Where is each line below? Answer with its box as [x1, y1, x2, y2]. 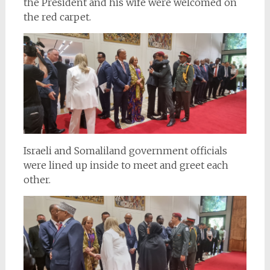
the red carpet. [23, 11, 91, 24]
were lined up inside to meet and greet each [23, 159, 228, 171]
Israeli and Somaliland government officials [23, 144, 227, 157]
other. [23, 173, 51, 186]
